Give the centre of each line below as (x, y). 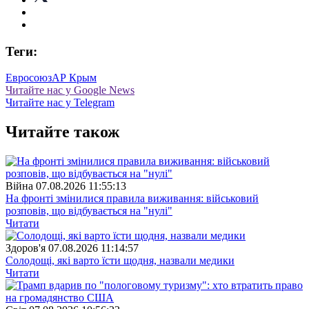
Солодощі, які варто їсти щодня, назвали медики (120, 261)
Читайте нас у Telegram (60, 103)
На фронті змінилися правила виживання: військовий (132, 199)
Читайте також (62, 132)
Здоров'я (26, 248)
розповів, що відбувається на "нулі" (89, 211)
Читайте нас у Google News (70, 90)
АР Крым (74, 78)
